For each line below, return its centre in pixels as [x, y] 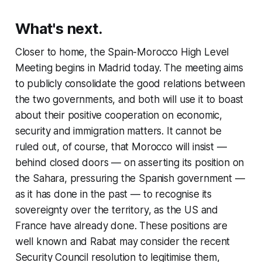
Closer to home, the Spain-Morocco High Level [122, 52]
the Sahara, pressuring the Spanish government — [130, 178]
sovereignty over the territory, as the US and [117, 210]
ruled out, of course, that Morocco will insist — [121, 146]
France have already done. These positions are [121, 225]
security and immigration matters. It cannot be [118, 131]
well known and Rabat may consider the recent [123, 241]
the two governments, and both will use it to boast [129, 99]
